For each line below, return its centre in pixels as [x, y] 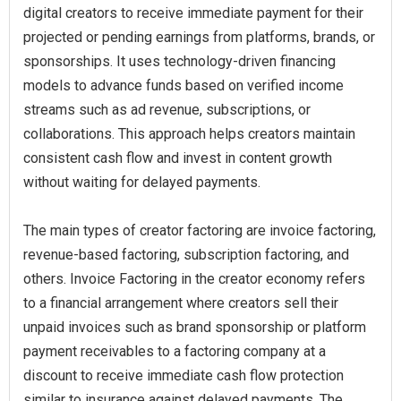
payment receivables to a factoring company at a [175, 351]
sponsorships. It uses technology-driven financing [179, 61]
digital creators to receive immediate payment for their [193, 13]
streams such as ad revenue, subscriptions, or [167, 110]
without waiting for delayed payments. [142, 182]
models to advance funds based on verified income [183, 85]
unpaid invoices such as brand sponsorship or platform [195, 327]
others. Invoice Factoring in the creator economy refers [194, 279]
